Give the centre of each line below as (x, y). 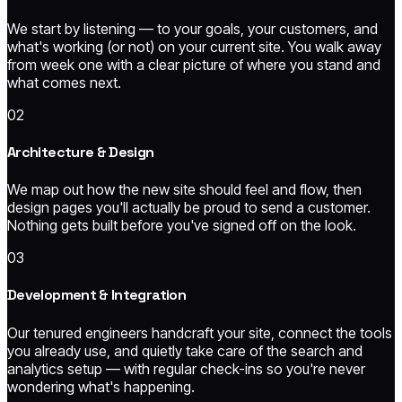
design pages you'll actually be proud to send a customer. (189, 208)
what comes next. (64, 82)
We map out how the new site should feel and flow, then (184, 190)
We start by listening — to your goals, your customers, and (192, 28)
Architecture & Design (81, 152)
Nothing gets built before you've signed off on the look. (182, 226)
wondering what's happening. (101, 386)
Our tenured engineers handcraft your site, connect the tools (200, 332)
